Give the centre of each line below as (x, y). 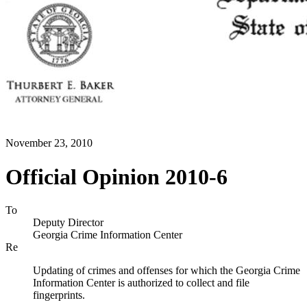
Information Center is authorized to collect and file (141, 283)
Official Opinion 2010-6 (116, 176)
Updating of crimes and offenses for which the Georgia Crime (167, 271)
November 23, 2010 (49, 143)
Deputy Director (68, 223)
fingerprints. (59, 295)
